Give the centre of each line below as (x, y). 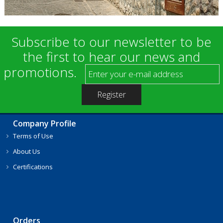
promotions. (40, 72)
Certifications (33, 167)
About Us (27, 152)
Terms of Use (33, 136)
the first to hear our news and (111, 56)
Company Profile (45, 124)
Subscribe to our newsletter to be (111, 42)
